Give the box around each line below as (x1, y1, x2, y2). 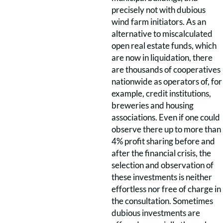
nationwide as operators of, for (111, 76, 222, 87)
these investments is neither (111, 172, 212, 182)
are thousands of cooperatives (111, 64, 221, 75)
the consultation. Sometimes (111, 196, 213, 206)
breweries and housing (111, 100, 194, 111)
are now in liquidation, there (111, 52, 213, 63)
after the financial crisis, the (111, 148, 211, 158)
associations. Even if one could (111, 112, 220, 122)
